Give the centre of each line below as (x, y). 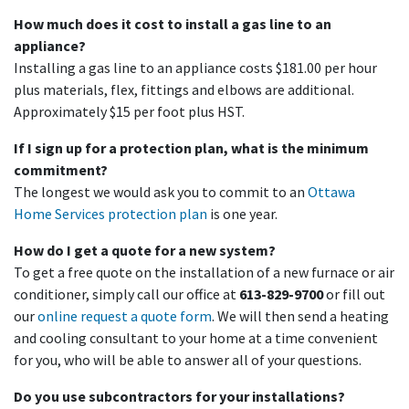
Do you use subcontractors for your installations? (179, 396)
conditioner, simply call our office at (126, 294)
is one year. (242, 213)
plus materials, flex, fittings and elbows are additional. (184, 89)
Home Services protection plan (110, 213)
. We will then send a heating (300, 315)
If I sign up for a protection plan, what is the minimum (191, 147)
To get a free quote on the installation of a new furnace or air (204, 272)
